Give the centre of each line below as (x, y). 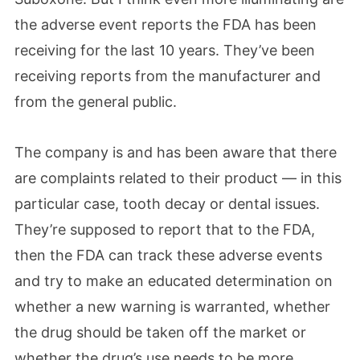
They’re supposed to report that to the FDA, (165, 229)
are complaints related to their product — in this (178, 178)
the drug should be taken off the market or (160, 332)
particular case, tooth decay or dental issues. (167, 204)
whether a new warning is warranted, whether (172, 307)
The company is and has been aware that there (176, 152)
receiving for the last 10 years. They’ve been (165, 50)
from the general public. (96, 101)
